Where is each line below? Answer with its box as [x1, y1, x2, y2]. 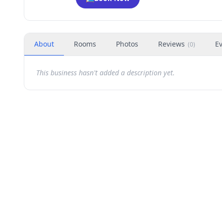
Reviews [158, 39, 185, 49]
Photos [116, 39, 138, 49]
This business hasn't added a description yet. [36, 68, 175, 77]
